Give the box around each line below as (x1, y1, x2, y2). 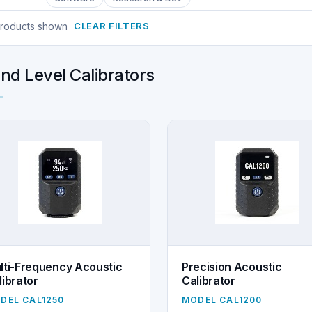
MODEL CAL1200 (181, 294, 263, 305)
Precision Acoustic (181, 259, 282, 274)
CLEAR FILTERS (74, 19, 150, 31)
